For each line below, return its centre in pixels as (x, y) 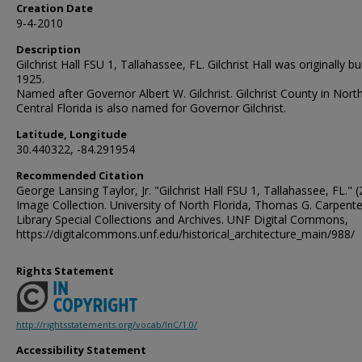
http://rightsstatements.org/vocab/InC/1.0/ (107, 325)
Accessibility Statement (81, 350)
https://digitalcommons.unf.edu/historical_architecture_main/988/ (185, 234)
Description (48, 49)
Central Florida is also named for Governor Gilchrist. (151, 108)
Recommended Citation (80, 175)
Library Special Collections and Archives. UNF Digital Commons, (182, 219)
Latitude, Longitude (72, 134)
